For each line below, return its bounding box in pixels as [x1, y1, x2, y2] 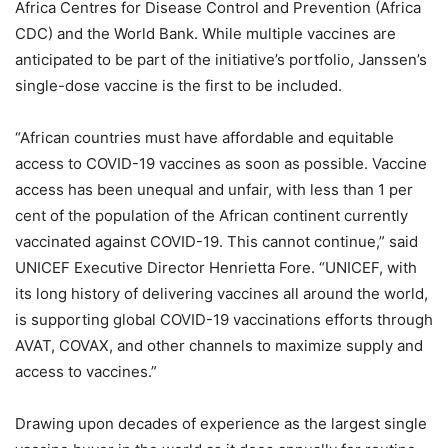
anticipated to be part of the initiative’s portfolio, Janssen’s [15, 49, 427, 69]
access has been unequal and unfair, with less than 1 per [15, 179, 413, 199]
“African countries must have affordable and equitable [15, 127, 394, 147]
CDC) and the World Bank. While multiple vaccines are [15, 23, 396, 43]
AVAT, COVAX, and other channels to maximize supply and [15, 335, 423, 355]
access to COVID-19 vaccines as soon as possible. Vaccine [15, 153, 427, 173]
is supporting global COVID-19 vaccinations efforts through [15, 309, 433, 329]
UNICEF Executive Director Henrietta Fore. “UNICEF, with [15, 257, 417, 277]
